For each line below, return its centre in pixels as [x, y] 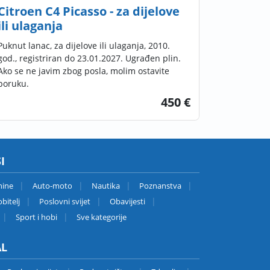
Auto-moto [52, 185]
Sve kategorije [101, 217]
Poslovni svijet [64, 201]
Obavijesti [127, 201]
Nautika [105, 185]
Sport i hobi [36, 217]
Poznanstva [160, 185]
